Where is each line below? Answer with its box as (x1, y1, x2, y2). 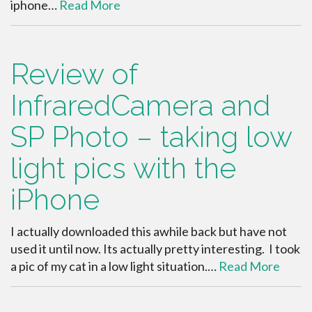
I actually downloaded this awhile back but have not (10, 223, 287, 239)
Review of (10, 56, 137, 91)
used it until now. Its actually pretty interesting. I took (10, 240, 300, 256)
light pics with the (10, 150, 236, 185)
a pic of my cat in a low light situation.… (10, 258, 219, 274)
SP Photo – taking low (10, 119, 292, 154)
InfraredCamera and (10, 88, 270, 123)
